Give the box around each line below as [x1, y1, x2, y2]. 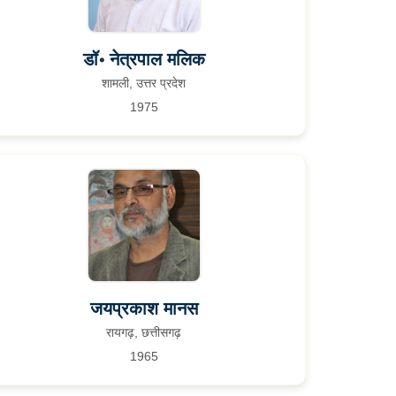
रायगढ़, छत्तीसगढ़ [106, 325, 182, 339]
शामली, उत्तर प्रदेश [102, 76, 187, 90]
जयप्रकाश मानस [89, 299, 198, 318]
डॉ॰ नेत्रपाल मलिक [82, 49, 205, 69]
